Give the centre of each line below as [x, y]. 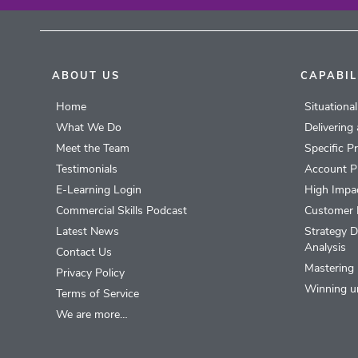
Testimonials [87, 169]
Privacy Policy [91, 273]
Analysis [326, 248]
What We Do [89, 128]
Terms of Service [98, 294]
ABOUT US [86, 76]
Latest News [88, 232]
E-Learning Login [99, 190]
